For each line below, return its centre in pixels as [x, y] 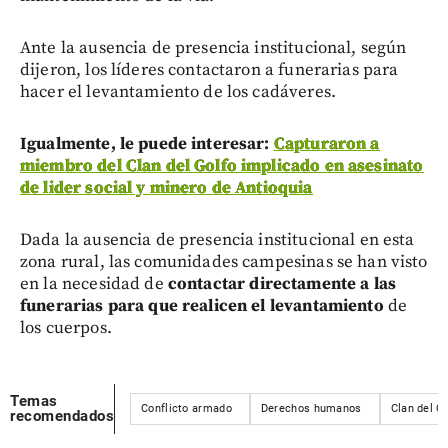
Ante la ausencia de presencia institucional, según [213, 47]
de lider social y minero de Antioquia [166, 187]
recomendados [62, 415]
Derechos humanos [311, 408]
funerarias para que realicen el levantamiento [202, 305]
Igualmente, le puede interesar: [147, 143]
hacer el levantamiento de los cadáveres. [178, 91]
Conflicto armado [186, 408]
